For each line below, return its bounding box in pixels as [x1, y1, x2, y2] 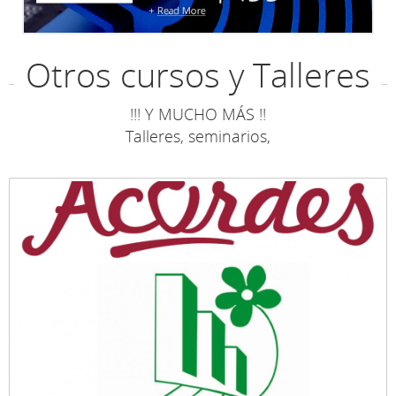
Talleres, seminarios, [126, 126, 270, 148]
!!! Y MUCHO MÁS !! [130, 103, 266, 126]
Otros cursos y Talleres [26, 51, 370, 98]
